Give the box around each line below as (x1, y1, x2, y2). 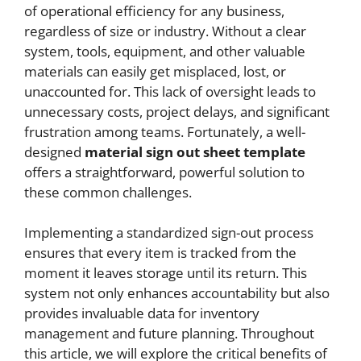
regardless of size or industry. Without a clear (24, 21, 306, 40)
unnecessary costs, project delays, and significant (24, 102, 330, 121)
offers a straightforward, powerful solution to (24, 162, 305, 181)
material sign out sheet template (85, 142, 305, 161)
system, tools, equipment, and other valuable (24, 41, 305, 60)
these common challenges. (24, 182, 192, 201)
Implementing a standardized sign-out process (24, 223, 313, 242)
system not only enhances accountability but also (24, 284, 330, 302)
